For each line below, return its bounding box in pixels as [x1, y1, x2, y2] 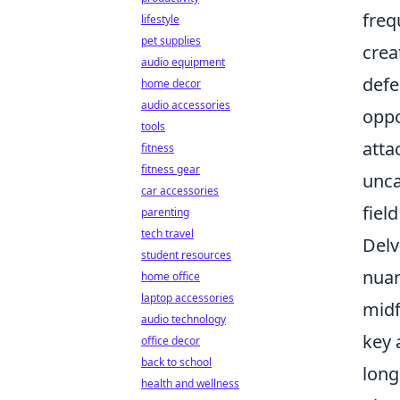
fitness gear [141, 162, 200, 177]
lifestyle [141, 12, 179, 27]
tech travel [141, 226, 194, 241]
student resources [141, 247, 231, 262]
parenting [141, 204, 189, 220]
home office [141, 269, 200, 284]
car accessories [141, 183, 219, 198]
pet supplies [141, 33, 201, 48]
